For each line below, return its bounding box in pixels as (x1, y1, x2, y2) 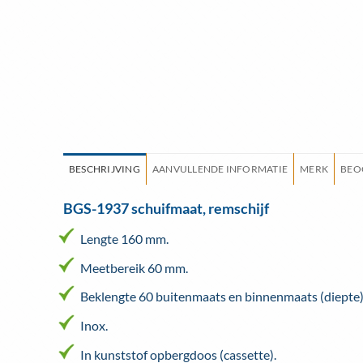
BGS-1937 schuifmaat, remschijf (63, 200, 269, 218)
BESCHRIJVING (69, 163, 140, 176)
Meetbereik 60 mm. (79, 259, 188, 275)
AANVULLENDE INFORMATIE (152, 163, 288, 176)
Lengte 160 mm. (79, 231, 169, 247)
